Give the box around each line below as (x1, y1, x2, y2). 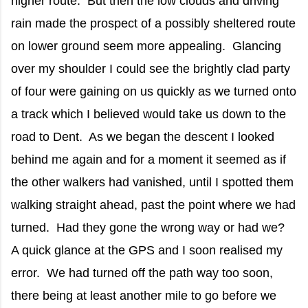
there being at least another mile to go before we (11, 289, 276, 303)
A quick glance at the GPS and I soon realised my (11, 243, 283, 258)
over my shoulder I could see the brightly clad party (11, 62, 290, 76)
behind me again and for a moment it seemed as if (11, 153, 286, 167)
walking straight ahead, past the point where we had (11, 198, 296, 212)
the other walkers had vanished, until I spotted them (11, 175, 294, 190)
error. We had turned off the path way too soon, (11, 266, 273, 280)
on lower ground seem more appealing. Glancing (11, 39, 281, 54)
